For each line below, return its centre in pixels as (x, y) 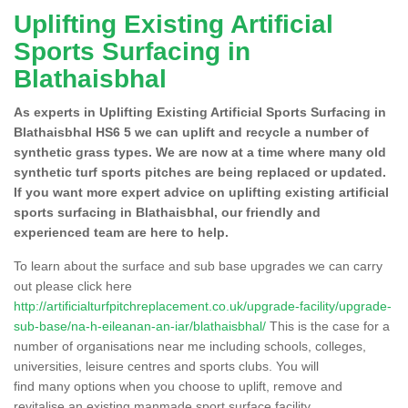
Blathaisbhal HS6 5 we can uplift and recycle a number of (191, 132)
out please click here (73, 286)
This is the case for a (328, 326)
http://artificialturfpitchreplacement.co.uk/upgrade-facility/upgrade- (203, 306)
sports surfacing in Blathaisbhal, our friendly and (167, 212)
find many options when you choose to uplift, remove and (178, 386)
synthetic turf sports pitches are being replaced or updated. (200, 172)
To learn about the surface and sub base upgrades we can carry (198, 265)
